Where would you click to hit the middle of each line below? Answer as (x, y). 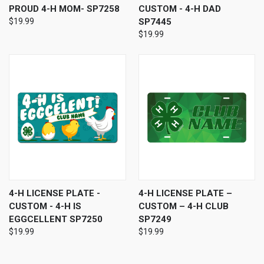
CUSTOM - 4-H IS (45, 207)
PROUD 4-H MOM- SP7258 (64, 9)
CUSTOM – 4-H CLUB (183, 207)
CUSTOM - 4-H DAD (179, 9)
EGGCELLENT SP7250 (56, 220)
